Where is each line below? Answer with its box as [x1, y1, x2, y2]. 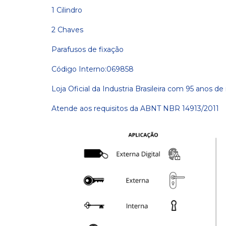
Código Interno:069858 [51, 65, 136, 74]
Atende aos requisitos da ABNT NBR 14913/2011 [51, 104, 219, 113]
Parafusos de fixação [51, 45, 124, 54]
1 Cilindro [51, 6, 82, 15]
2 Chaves [51, 25, 83, 34]
